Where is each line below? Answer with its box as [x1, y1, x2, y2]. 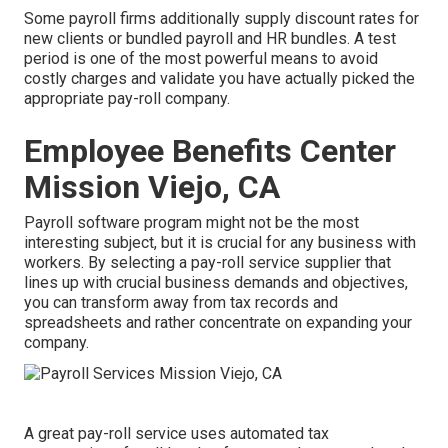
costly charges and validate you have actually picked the [24, 69, 415, 89]
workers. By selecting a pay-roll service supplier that [24, 253, 391, 273]
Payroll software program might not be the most [24, 213, 359, 233]
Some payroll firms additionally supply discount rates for [24, 9, 419, 29]
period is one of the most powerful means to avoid [24, 49, 378, 69]
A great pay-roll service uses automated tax [24, 423, 329, 443]
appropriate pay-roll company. [24, 89, 230, 109]
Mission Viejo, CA [24, 168, 280, 207]
